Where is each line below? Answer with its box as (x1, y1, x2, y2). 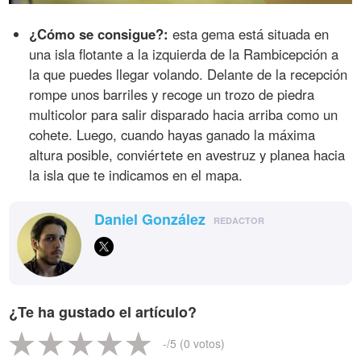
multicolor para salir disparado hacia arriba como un (29, 105, 338, 125)
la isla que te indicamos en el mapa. (29, 165, 243, 185)
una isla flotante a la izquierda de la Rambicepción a (29, 44, 339, 64)
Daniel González (94, 209, 206, 230)
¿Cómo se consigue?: (29, 24, 169, 44)
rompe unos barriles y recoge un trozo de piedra (29, 85, 315, 105)
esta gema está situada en (168, 24, 330, 44)
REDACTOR (214, 214, 265, 227)
